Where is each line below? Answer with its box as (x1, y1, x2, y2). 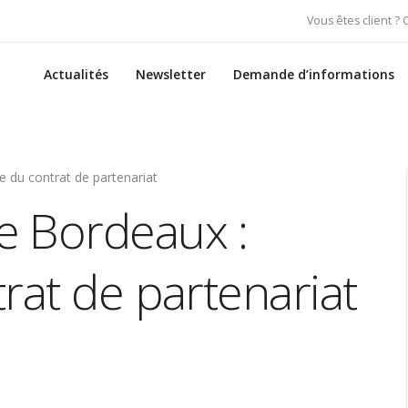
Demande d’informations (233, 66, 394, 83)
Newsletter (136, 66, 206, 83)
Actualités (44, 66, 108, 83)
